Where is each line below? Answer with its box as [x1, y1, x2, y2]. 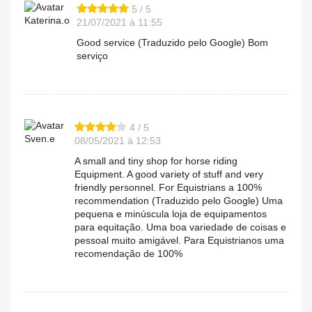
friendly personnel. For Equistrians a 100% [75, 182, 262, 194]
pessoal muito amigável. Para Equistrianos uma [75, 235, 284, 247]
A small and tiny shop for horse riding [75, 155, 237, 167]
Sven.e [24, 133, 55, 145]
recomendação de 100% [75, 248, 182, 260]
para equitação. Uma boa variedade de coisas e [75, 221, 286, 233]
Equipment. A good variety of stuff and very [75, 169, 263, 180]
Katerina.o [24, 15, 70, 26]
